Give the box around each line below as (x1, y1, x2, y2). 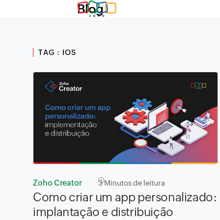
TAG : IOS (38, 48, 77, 56)
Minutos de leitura (103, 179, 165, 188)
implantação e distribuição (33, 205, 173, 219)
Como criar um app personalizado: (33, 191, 217, 204)
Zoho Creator (33, 178, 82, 188)
